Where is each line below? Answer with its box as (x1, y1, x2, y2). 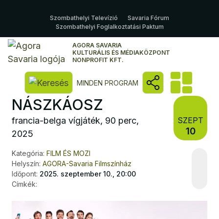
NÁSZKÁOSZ (12, 96, 103, 113)
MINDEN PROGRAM (76, 78, 138, 87)
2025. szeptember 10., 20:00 (40, 170, 136, 178)
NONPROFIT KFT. (72, 56, 124, 64)
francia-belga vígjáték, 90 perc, (12, 115, 139, 126)
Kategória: (12, 149, 44, 157)
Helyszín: (12, 159, 41, 168)
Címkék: (12, 180, 37, 188)
